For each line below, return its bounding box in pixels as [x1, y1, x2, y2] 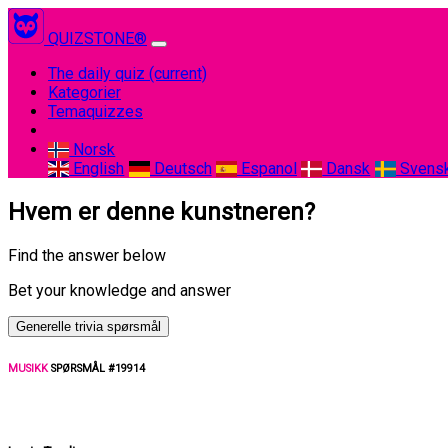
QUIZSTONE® [48, 29, 147, 48]
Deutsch [149, 159, 212, 178]
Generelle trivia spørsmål [16, 318, 161, 334]
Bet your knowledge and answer [8, 280, 231, 300]
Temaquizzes [48, 102, 143, 121]
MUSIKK [8, 361, 48, 375]
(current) [149, 64, 207, 83]
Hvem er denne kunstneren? [8, 197, 315, 226]
